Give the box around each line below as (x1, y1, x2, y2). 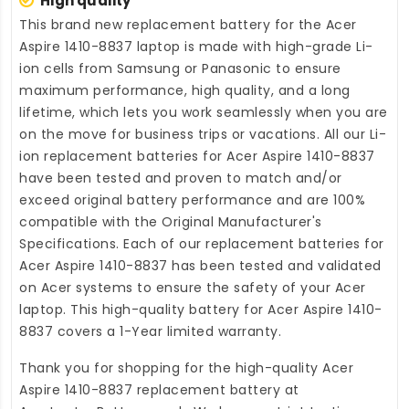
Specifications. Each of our (19, 234, 205, 253)
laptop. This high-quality (19, 299, 189, 319)
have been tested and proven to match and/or (19, 168, 342, 187)
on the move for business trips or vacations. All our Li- (19, 124, 386, 143)
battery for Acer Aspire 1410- (189, 299, 383, 319)
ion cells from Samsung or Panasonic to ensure (19, 58, 341, 78)
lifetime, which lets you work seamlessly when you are (19, 102, 388, 121)
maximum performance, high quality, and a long (19, 80, 351, 100)
